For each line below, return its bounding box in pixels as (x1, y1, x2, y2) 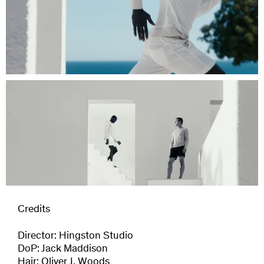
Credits (18, 204, 50, 215)
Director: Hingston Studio (18, 230, 133, 242)
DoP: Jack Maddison (18, 243, 108, 255)
